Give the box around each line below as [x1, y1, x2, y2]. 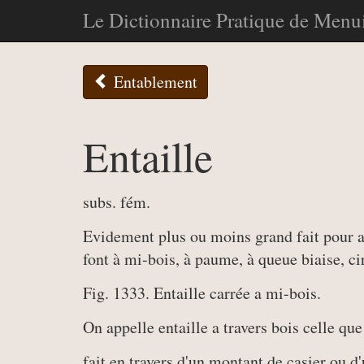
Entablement [110, 71, 197, 93]
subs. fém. [83, 191, 150, 213]
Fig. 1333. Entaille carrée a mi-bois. [83, 282, 321, 304]
